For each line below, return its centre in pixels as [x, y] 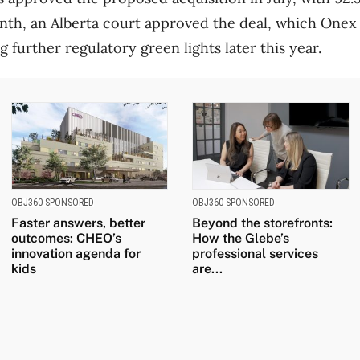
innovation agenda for [76, 254]
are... [207, 269]
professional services [255, 254]
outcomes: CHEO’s [66, 239]
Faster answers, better [78, 223]
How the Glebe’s [241, 239]
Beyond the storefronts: [262, 223]
